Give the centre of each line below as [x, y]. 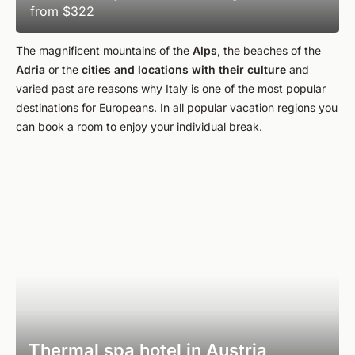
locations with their [191, 69]
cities [96, 69]
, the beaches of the [269, 50]
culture [267, 69]
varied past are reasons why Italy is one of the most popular [171, 88]
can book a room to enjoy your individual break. [139, 126]
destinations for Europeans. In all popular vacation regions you [177, 107]
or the [63, 69]
